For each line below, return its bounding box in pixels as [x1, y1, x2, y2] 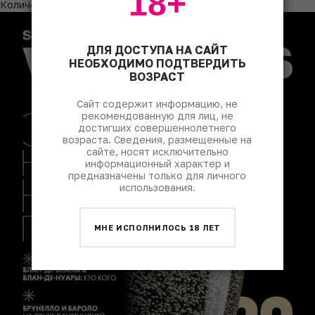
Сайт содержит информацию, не [77, 97, 238, 110]
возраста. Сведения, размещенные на [63, 133, 252, 146]
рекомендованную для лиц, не [81, 109, 233, 122]
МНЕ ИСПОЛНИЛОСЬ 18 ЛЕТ [94, 222, 221, 232]
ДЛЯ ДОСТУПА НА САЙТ [86, 42, 229, 57]
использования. [119, 181, 195, 193]
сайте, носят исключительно [86, 145, 229, 157]
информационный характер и [84, 157, 230, 169]
